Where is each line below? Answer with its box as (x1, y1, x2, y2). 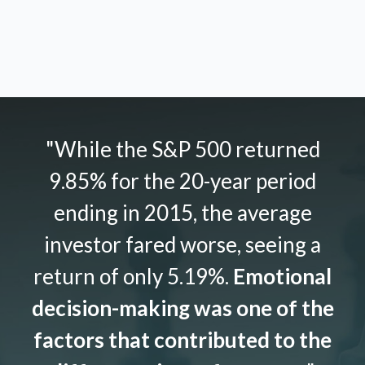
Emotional (233, 263, 332, 290)
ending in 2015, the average (53, 200, 312, 226)
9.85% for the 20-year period (49, 168, 316, 195)
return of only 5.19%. (33, 263, 233, 290)
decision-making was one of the (31, 295, 334, 322)
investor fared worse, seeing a (44, 231, 321, 258)
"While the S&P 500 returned (45, 136, 320, 163)
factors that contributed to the (33, 327, 332, 354)
